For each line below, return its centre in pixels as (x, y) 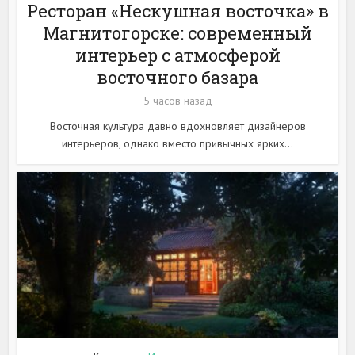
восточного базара (177, 77)
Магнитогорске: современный (177, 32)
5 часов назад (177, 100)
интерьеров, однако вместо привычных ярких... (177, 143)
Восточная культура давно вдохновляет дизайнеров (177, 126)
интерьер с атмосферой (177, 55)
